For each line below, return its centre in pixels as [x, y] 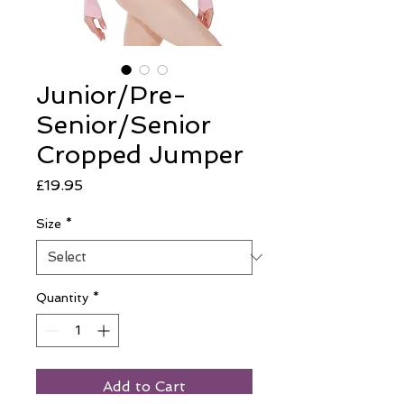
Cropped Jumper [140, 154]
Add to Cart [144, 386]
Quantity [62, 297]
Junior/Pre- [111, 95]
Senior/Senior [124, 124]
